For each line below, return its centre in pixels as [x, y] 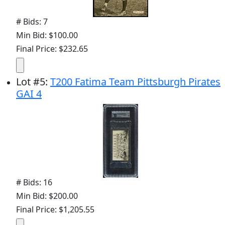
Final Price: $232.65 [52, 49]
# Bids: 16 [34, 182]
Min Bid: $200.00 [47, 196]
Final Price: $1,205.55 [55, 209]
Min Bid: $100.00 [47, 35]
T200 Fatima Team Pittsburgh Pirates [135, 82]
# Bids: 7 [32, 22]
